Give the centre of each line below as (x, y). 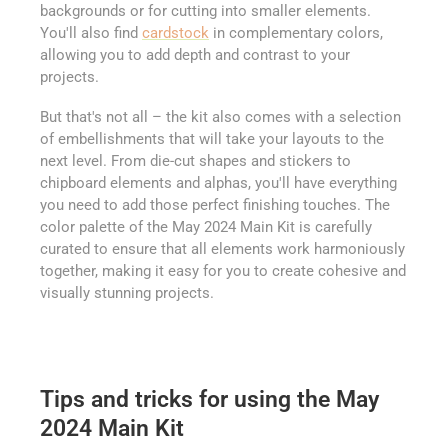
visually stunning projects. (127, 292)
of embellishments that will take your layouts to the (212, 138)
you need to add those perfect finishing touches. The (215, 204)
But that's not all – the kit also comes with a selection (220, 116)
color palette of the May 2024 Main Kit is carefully (206, 226)
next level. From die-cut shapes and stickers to (195, 160)
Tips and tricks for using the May (209, 400)
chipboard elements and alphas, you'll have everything (218, 182)
